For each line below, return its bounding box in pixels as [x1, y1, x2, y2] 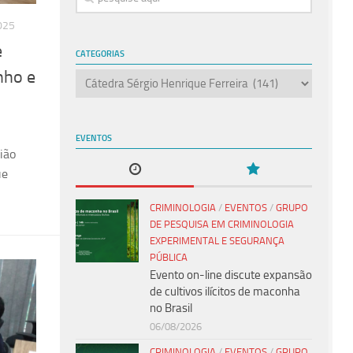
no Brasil [150, 300, 192, 315]
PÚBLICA [150, 251, 188, 263]
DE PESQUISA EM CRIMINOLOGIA [150, 217, 294, 230]
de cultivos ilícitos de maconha [150, 284, 300, 299]
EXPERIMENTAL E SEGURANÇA [150, 234, 284, 247]
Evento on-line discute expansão [150, 267, 312, 282]
